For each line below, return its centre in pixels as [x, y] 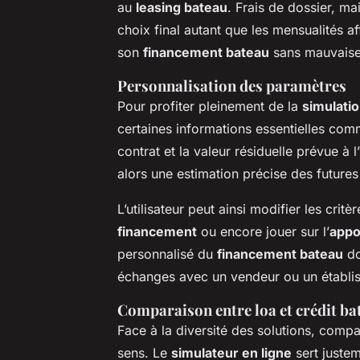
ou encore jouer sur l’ [263, 231]
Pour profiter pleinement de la [210, 106]
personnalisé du [167, 254]
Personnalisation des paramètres [232, 85]
